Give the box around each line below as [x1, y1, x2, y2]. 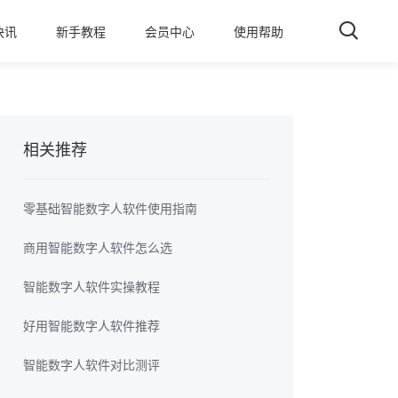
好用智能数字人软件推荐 [23, 316, 161, 334]
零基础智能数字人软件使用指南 [23, 199, 198, 217]
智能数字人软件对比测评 [23, 355, 161, 373]
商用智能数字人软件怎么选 [23, 238, 173, 256]
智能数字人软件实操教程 [23, 277, 161, 295]
